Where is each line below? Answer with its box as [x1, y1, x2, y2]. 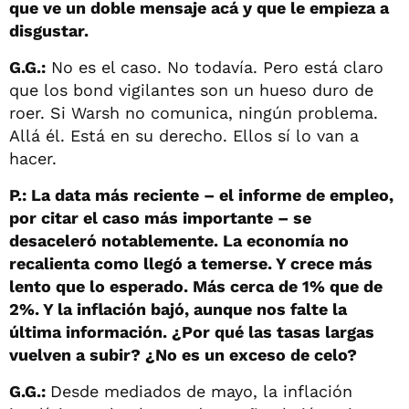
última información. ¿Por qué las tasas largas [9, 321, 374, 341]
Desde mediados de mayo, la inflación [50, 381, 352, 401]
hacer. [9, 148, 57, 168]
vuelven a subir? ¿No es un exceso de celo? [9, 344, 357, 364]
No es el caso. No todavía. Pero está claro [46, 57, 383, 77]
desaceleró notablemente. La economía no [9, 230, 349, 250]
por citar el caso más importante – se [9, 207, 311, 227]
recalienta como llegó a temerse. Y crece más [9, 253, 372, 273]
